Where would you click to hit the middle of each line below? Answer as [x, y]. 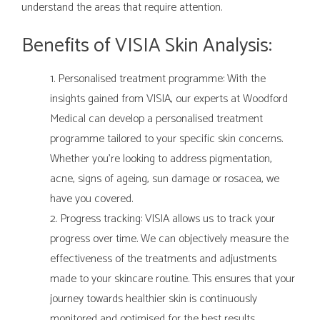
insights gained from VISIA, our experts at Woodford [169, 99]
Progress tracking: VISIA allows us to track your [167, 219]
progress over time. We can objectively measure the [169, 239]
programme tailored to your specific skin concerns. [166, 139]
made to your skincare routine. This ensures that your [172, 279]
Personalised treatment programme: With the [162, 79]
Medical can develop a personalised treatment [156, 119]
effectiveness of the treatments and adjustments [163, 259]
